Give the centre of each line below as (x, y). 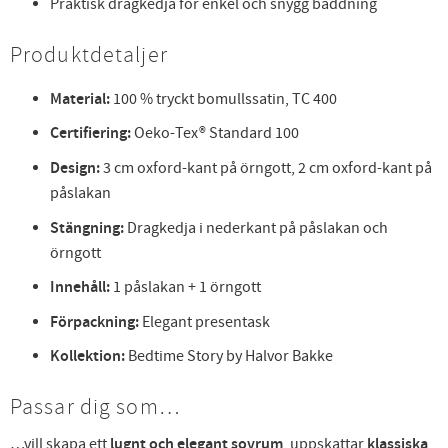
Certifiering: (90, 134)
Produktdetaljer (89, 54)
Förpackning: (94, 322)
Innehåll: (80, 288)
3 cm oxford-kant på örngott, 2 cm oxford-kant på (266, 167)
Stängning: (87, 228)
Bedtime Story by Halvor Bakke (229, 356)
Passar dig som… (95, 406)
